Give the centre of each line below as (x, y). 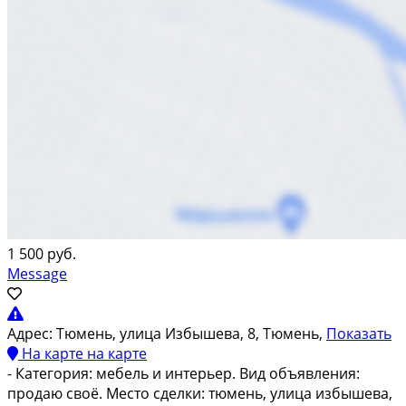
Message (37, 273)
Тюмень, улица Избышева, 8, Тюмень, (191, 333)
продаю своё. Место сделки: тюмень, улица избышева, (200, 393)
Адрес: (30, 333)
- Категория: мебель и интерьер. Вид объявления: (184, 373)
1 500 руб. (42, 253)
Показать (359, 333)
